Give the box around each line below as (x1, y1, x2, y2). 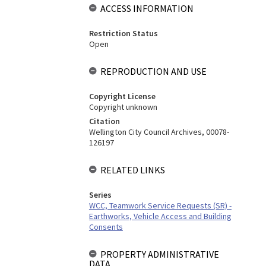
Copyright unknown (88, 102, 157, 112)
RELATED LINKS (100, 164, 165, 176)
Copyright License (88, 91, 156, 102)
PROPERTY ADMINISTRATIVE (100, 248, 219, 260)
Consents (88, 221, 123, 232)
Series (88, 189, 112, 200)
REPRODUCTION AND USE (100, 65, 207, 77)
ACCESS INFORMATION (100, 2, 194, 14)
